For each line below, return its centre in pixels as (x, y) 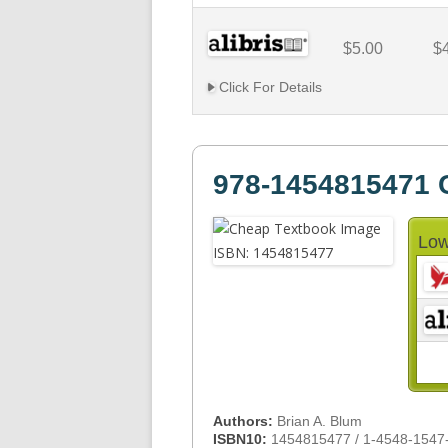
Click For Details (268, 87)
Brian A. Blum (319, 421)
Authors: (245, 421)
